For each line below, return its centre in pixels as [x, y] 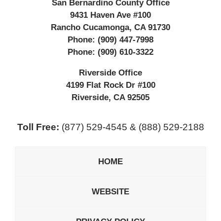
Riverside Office [110, 73]
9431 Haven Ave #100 [110, 15]
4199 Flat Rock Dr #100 [110, 85]
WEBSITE [110, 191]
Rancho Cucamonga [90, 27]
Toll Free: [38, 127]
